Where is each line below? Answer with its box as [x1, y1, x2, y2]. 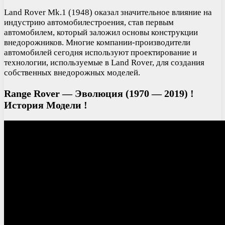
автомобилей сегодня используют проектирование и [4, 47, 197, 57]
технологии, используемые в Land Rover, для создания [4, 57, 204, 67]
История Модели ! [4, 99, 87, 110]
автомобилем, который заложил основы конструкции [4, 27, 198, 37]
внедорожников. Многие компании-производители [4, 37, 190, 47]
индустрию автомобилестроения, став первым [4, 17, 174, 27]
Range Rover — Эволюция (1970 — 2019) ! [4, 87, 194, 99]
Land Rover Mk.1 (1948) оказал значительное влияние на [4, 7, 212, 17]
